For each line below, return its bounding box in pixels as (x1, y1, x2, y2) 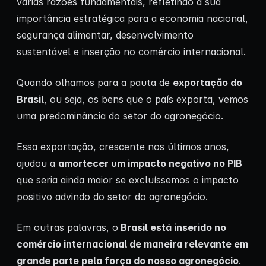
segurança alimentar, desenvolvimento (17, 28, 194, 41)
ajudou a (17, 157, 58, 169)
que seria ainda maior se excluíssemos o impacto (17, 173, 239, 186)
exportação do (173, 76, 242, 88)
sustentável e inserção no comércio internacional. (17, 45, 246, 58)
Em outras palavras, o (17, 221, 118, 233)
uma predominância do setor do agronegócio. (17, 109, 223, 122)
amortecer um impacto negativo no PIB (58, 157, 242, 169)
